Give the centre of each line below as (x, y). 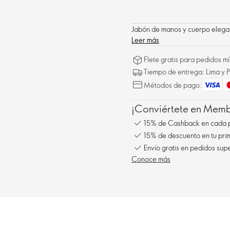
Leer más (145, 40)
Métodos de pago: (173, 85)
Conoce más (151, 159)
